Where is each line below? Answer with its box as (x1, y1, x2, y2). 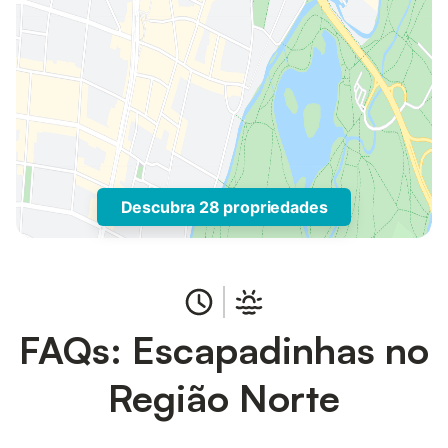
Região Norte (108, 373, 340, 421)
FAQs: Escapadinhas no (19, 325, 429, 373)
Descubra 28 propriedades (120, 196, 328, 217)
